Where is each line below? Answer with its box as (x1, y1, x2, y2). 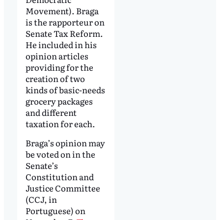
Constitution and (25, 170, 94, 183)
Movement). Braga (25, 4, 99, 17)
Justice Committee (25, 182, 100, 194)
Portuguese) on (25, 204, 85, 217)
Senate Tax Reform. (25, 27, 103, 39)
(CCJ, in (25, 193, 57, 206)
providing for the (25, 60, 93, 73)
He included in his (25, 38, 97, 51)
